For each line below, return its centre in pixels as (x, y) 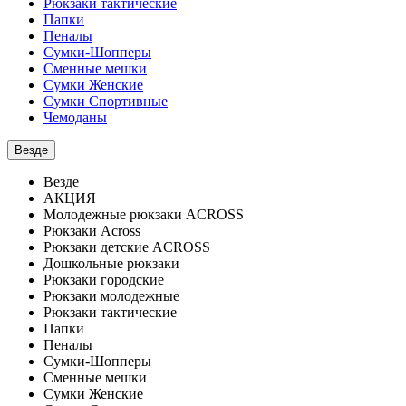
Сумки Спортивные (106, 101)
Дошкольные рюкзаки (111, 263)
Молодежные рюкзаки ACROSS (144, 214)
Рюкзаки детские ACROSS (127, 247)
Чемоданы (75, 117)
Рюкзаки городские (104, 280)
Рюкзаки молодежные (111, 296)
